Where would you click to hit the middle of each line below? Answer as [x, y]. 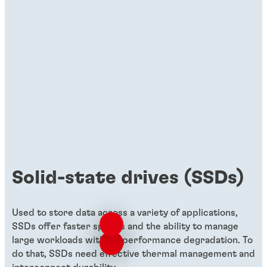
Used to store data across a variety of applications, [125, 212]
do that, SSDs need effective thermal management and [133, 254]
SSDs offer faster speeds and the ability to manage [125, 226]
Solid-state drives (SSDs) [128, 177]
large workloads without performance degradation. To [132, 240]
